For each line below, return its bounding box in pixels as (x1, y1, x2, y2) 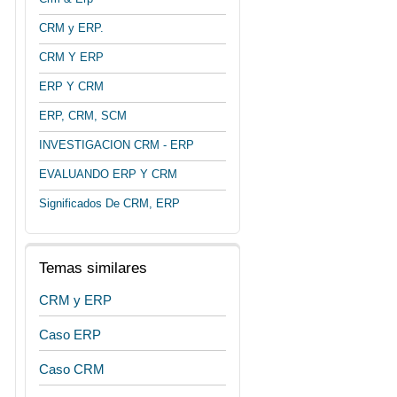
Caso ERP (39, 327, 101, 342)
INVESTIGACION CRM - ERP (39, 138, 194, 152)
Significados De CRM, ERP (39, 197, 180, 210)
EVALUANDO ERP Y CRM (39, 167, 177, 181)
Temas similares (39, 260, 147, 276)
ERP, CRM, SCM (39, 109, 127, 122)
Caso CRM (39, 362, 105, 377)
